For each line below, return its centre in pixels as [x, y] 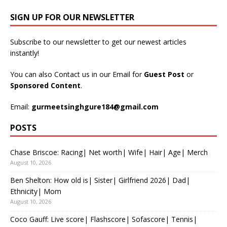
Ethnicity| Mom [36, 191]
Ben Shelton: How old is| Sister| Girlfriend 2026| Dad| [100, 180]
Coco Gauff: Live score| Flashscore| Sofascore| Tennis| [104, 219]
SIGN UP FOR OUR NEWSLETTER [72, 17]
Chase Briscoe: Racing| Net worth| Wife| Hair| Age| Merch [109, 152]
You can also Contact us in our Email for [77, 74]
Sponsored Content [45, 85]
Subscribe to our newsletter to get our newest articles [98, 42]
